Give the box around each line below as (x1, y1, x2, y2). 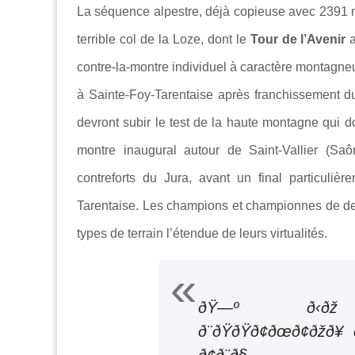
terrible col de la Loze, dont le (77, 32, 250, 46)
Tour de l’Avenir (250, 32, 346, 46)
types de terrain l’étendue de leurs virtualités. (77, 227, 327, 240)
